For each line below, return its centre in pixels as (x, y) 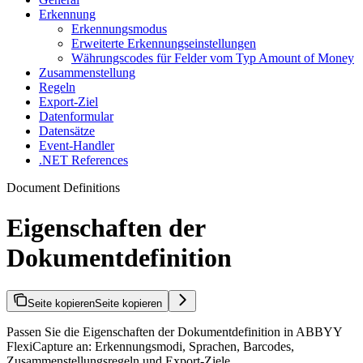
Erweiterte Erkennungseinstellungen (164, 44)
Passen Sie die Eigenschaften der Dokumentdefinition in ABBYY (174, 331)
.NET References (83, 160)
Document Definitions (63, 188)
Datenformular (76, 117)
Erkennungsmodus (119, 29)
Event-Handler (77, 146)
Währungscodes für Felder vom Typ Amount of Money (213, 58)
